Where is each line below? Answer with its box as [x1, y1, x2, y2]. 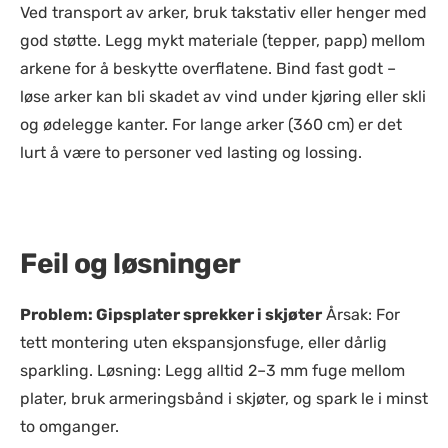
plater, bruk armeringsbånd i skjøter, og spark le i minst [20, 389, 428, 408]
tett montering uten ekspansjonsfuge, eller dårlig [20, 333, 387, 352]
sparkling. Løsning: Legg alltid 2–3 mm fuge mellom [20, 361, 405, 380]
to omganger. [20, 417, 119, 436]
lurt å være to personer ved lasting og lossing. [20, 143, 362, 162]
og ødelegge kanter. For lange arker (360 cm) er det [20, 115, 402, 134]
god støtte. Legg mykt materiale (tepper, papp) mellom [20, 31, 425, 50]
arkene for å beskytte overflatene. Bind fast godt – [20, 59, 396, 78]
